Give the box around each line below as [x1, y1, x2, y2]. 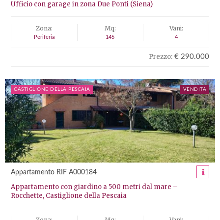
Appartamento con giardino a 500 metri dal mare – [11, 183, 178, 191]
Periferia [33, 34, 55, 40]
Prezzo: [149, 53, 172, 61]
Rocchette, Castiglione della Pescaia [11, 192, 127, 200]
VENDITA [183, 87, 206, 92]
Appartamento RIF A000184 [11, 169, 97, 176]
